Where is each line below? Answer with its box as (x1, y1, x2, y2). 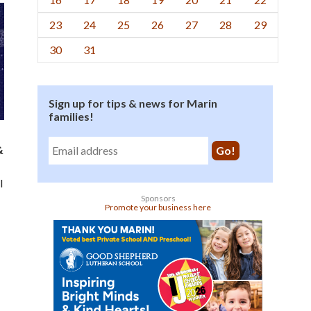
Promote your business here (105, 202, 211, 212)
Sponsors (140, 193, 176, 203)
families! (49, 110, 94, 123)
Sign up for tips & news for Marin (49, 96, 217, 110)
